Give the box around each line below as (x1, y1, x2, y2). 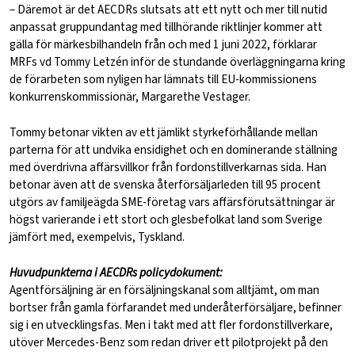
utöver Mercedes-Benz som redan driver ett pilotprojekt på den (10, 334, 328, 352)
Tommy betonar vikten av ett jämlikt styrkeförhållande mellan (10, 124, 318, 142)
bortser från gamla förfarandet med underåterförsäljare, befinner (10, 299, 342, 317)
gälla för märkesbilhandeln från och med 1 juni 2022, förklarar (10, 36, 317, 54)
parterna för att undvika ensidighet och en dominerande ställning (10, 141, 338, 159)
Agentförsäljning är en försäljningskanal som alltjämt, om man (10, 281, 319, 300)
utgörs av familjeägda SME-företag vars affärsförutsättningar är (10, 193, 335, 212)
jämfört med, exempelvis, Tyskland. (10, 228, 185, 246)
